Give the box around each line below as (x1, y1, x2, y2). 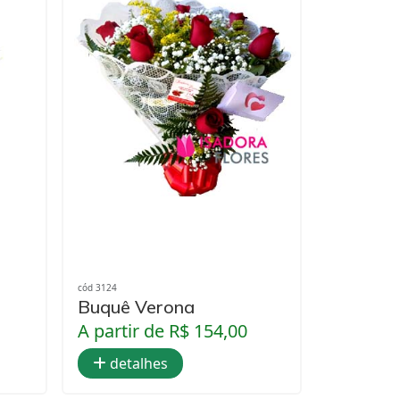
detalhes (106, 353, 168, 373)
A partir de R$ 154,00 (78, 318, 247, 343)
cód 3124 (78, 280, 117, 294)
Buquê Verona (78, 295, 195, 318)
